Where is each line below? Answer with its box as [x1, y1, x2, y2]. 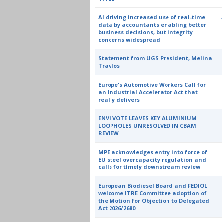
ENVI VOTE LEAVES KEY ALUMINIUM [98, 114, 197, 122]
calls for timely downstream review [98, 163, 201, 170]
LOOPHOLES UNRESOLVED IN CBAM [98, 122, 197, 129]
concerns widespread [98, 36, 161, 43]
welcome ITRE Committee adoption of [98, 189, 207, 197]
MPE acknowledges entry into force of [98, 148, 208, 156]
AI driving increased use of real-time [98, 13, 206, 21]
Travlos [98, 62, 120, 69]
